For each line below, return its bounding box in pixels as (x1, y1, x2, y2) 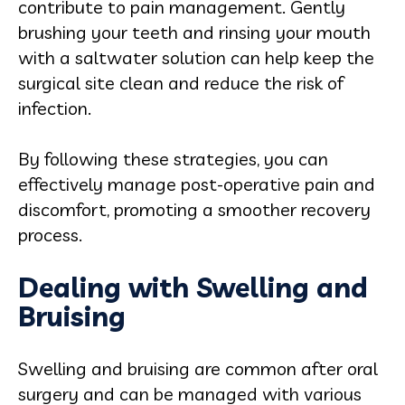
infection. (18, 97, 91, 119)
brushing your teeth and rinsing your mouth (18, 21, 371, 43)
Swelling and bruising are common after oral (18, 357, 378, 380)
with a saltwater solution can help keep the (18, 46, 374, 69)
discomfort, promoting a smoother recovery (18, 198, 371, 221)
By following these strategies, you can (18, 147, 328, 170)
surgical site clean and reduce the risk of (18, 71, 344, 94)
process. (18, 223, 82, 246)
